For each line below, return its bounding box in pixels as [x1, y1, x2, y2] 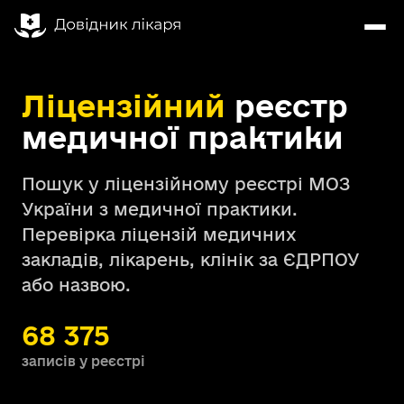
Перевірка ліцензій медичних [22, 225, 297, 244]
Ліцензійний [22, 88, 225, 123]
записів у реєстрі [22, 353, 145, 369]
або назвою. [22, 275, 131, 295]
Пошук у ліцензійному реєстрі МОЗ [22, 174, 350, 194]
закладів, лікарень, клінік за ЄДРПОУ [22, 250, 360, 270]
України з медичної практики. [22, 199, 298, 219]
